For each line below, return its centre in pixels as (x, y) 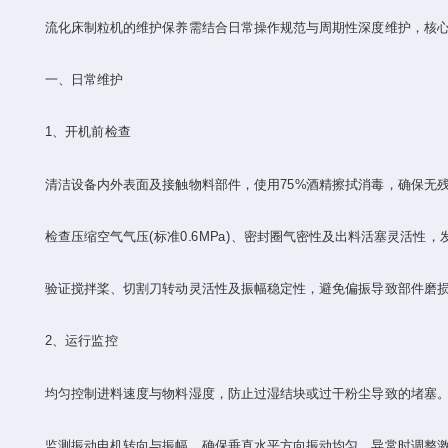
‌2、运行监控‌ (68, 341)
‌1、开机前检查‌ (74, 132)
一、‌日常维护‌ (71, 79)
